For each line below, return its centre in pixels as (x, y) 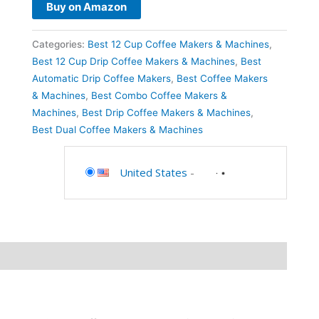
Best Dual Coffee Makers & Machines (117, 129)
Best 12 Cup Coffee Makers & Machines (178, 44)
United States (153, 172)
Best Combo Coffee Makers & (159, 95)
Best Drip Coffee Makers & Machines (166, 112)
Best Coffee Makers (222, 78)
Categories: (59, 44)
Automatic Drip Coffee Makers (101, 78)
